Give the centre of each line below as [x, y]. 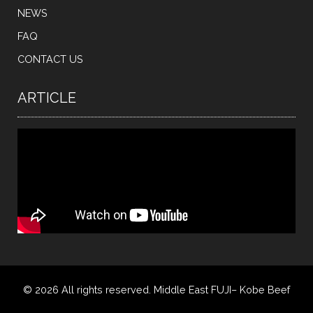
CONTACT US [50, 59]
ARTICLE [47, 98]
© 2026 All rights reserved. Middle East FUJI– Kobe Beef [156, 290]
